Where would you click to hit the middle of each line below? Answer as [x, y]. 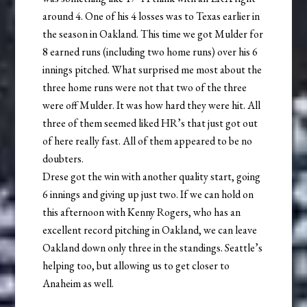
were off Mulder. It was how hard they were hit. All [152, 105]
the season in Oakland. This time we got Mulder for [153, 34]
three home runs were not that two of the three [145, 87]
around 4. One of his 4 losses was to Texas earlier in [151, 16]
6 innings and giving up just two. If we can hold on [148, 194]
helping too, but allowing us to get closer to [136, 265]
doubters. [63, 158]
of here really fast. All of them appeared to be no [148, 140]
